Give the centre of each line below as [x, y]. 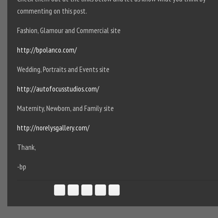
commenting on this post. [52, 11]
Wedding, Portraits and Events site [63, 69]
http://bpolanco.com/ [47, 50]
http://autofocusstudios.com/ [58, 89]
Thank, [26, 147]
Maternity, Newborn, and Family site [65, 108]
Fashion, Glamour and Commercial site [69, 30]
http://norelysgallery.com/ [53, 127]
